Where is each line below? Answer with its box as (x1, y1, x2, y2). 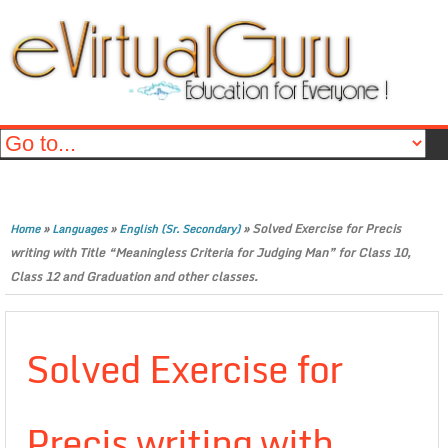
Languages (52, 220, 107, 238)
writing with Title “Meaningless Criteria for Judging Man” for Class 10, (10, 243, 411, 262)
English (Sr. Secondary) (119, 220, 240, 238)
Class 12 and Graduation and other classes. (10, 267, 258, 286)
